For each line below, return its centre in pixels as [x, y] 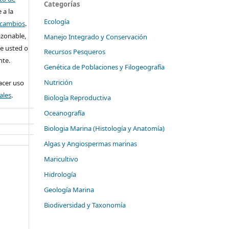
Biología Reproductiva [77, 98]
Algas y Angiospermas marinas [90, 144]
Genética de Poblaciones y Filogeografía [104, 67]
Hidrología [60, 175]
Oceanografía [64, 113]
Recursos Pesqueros [75, 52]
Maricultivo [61, 159]
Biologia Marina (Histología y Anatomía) [104, 129]
